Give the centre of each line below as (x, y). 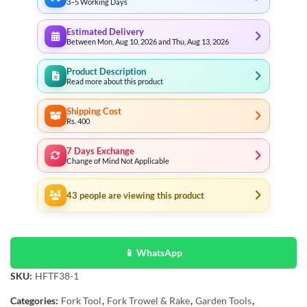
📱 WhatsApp (153, 253)
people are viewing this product (141, 195)
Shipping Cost (94, 111)
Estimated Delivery (105, 32)
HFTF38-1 (57, 276)
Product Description (106, 71)
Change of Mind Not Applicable (118, 160)
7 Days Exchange (100, 151)
